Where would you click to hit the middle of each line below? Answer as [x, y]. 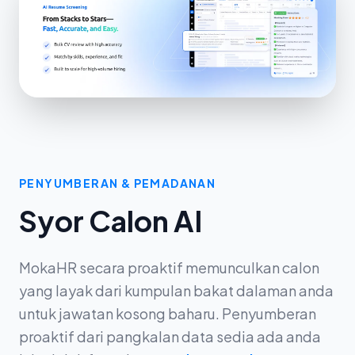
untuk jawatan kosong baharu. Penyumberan [168, 314]
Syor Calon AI [111, 221]
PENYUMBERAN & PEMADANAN [118, 183]
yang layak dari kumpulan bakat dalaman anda [176, 291]
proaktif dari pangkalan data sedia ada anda [170, 337]
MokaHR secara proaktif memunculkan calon [169, 268]
